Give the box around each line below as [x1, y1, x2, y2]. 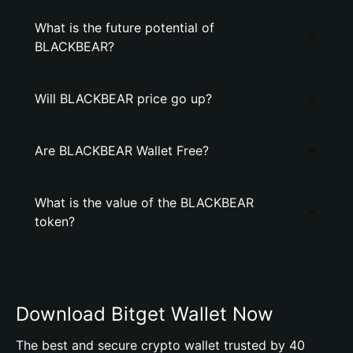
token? [35, 214, 75, 229]
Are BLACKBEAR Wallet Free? [35, 143, 209, 158]
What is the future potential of [35, 20, 214, 35]
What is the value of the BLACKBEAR [35, 195, 254, 210]
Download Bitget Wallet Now [16, 303, 273, 325]
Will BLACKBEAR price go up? [35, 91, 212, 106]
